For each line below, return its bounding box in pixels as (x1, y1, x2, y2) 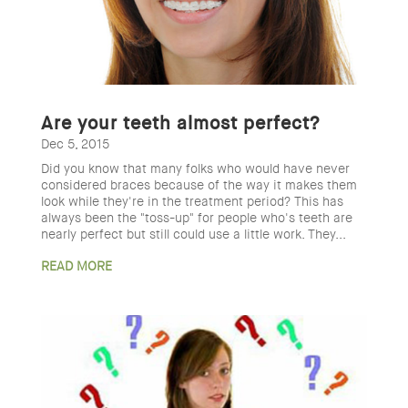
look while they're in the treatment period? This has (40, 192, 343, 209)
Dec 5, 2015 (40, 135, 109, 152)
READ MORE (40, 257, 112, 274)
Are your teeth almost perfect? (40, 110, 320, 135)
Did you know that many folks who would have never (40, 159, 350, 177)
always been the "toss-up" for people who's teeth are (40, 209, 352, 226)
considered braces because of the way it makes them (40, 176, 357, 193)
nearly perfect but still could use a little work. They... (40, 225, 346, 242)
